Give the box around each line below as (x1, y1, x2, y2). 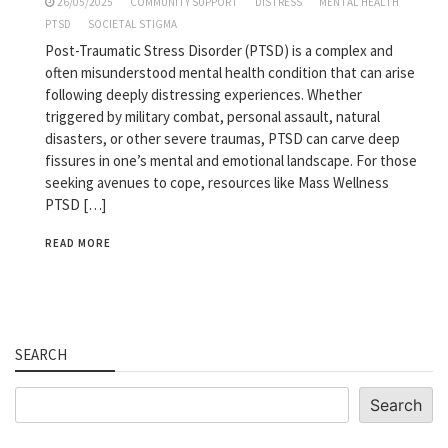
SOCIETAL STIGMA (88, 16, 177, 31)
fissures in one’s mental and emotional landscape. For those (45, 150, 417, 170)
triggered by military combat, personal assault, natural (45, 106, 380, 126)
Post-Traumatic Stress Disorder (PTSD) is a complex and (45, 40, 393, 60)
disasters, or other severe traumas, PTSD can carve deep (45, 128, 400, 148)
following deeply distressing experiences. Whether (45, 84, 362, 104)
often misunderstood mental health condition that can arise (45, 62, 415, 82)
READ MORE (45, 235, 111, 250)
